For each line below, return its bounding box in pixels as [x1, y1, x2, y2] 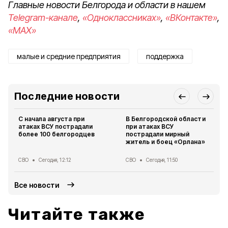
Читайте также [8, 205, 146, 224]
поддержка [146, 52, 184, 61]
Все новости [14, 180, 60, 189]
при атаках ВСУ [126, 123, 174, 130]
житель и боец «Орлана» [126, 138, 205, 146]
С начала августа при [18, 115, 85, 123]
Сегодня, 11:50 [146, 157, 178, 163]
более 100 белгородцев [18, 130, 95, 138]
